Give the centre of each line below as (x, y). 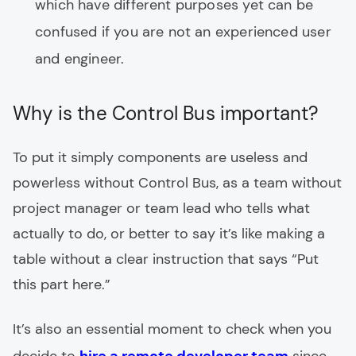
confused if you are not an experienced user (183, 32)
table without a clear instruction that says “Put (166, 259)
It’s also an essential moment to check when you (172, 329)
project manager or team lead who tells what (161, 208)
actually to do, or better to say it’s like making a (169, 234)
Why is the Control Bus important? (166, 113)
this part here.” (62, 284)
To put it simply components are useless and (160, 157)
